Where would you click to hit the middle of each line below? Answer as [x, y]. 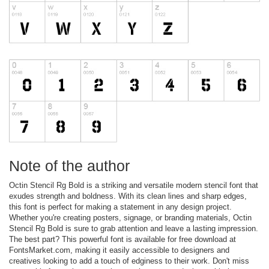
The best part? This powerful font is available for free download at [122, 239]
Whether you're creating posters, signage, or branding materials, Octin [130, 217]
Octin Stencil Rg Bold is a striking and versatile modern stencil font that [134, 185]
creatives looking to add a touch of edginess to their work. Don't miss [129, 261]
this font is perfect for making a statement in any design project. [120, 207]
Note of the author [69, 165]
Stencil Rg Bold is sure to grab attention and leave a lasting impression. [134, 228]
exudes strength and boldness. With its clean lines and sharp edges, [128, 196]
